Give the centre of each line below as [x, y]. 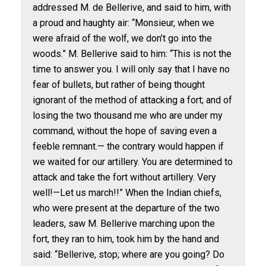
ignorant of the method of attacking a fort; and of [132, 100]
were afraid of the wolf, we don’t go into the [122, 38]
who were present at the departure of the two [126, 208]
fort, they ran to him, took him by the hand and [126, 239]
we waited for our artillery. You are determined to [133, 162]
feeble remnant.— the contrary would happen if [128, 146]
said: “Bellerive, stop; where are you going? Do [129, 254]
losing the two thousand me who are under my [128, 115]
